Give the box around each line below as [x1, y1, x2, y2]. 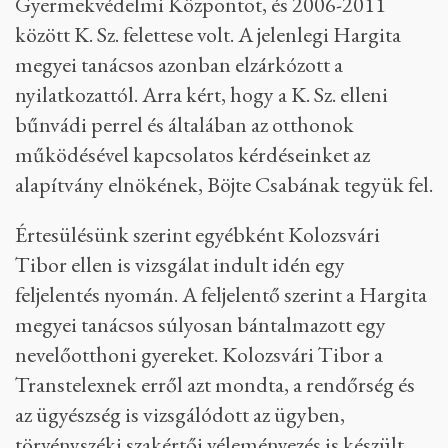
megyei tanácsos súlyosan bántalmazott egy [15, 310, 386, 339]
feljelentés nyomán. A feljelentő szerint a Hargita [15, 280, 427, 309]
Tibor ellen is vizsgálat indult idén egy [15, 250, 345, 279]
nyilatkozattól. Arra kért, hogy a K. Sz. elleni [15, 80, 388, 109]
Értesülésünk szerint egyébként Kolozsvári [15, 220, 380, 249]
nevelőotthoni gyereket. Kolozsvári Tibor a [15, 340, 383, 369]
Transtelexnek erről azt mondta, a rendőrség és [15, 370, 415, 399]
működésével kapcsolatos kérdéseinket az [15, 140, 370, 169]
